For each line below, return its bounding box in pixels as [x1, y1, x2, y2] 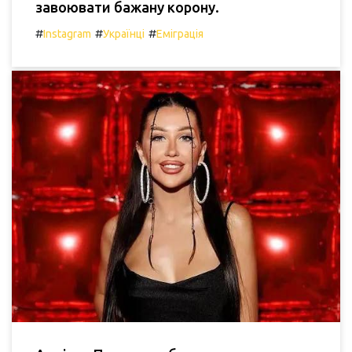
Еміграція [156, 27, 203, 41]
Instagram [43, 27, 91, 41]
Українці [103, 27, 145, 41]
